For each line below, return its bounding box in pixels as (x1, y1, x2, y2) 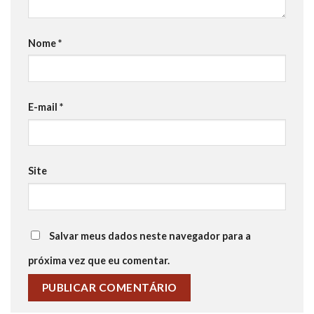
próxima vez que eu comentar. (28, 254, 170, 267)
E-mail (28, 100, 60, 113)
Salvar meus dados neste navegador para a (49, 230, 251, 243)
